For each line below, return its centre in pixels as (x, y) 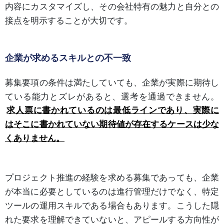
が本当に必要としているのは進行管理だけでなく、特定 (112, 191)
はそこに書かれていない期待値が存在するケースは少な (112, 124)
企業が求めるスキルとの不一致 (68, 57)
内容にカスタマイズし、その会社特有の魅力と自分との (112, 6)
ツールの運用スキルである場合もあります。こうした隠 (112, 205)
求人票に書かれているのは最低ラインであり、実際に (113, 110)
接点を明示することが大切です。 (69, 20)
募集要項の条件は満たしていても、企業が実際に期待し (112, 82)
